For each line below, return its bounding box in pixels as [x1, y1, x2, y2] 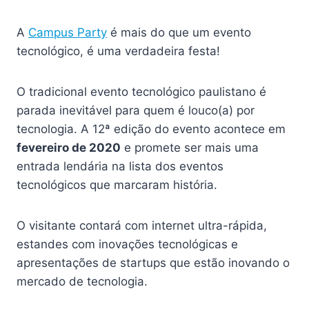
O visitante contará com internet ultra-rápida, [17, 219, 267, 232]
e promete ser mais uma [121, 141, 259, 154]
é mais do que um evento [107, 26, 251, 39]
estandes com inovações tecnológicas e [17, 237, 238, 251]
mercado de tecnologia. [17, 275, 151, 288]
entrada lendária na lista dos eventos [17, 159, 223, 173]
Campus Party [28, 26, 107, 39]
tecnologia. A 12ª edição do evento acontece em [17, 122, 286, 136]
